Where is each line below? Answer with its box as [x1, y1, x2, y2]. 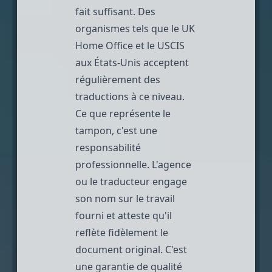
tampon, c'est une [75, 123, 157, 137]
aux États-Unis [75, 55, 141, 69]
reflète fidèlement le [75, 225, 168, 239]
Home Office [75, 38, 133, 52]
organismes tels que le [75, 21, 182, 35]
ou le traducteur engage [75, 174, 187, 188]
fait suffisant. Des [75, 4, 155, 18]
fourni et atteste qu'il [75, 208, 172, 222]
